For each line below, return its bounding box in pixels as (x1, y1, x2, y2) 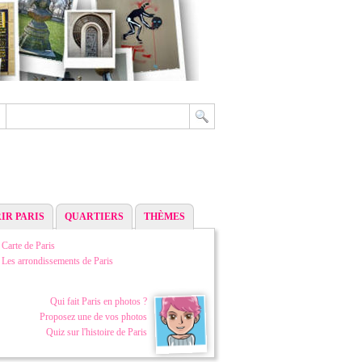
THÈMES (144, 211, 185, 222)
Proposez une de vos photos (40, 311, 147, 322)
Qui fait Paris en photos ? (50, 296, 147, 307)
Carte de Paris (2, 240, 55, 251)
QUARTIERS (65, 211, 124, 222)
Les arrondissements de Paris (2, 255, 113, 267)
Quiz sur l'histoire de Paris (46, 326, 147, 338)
